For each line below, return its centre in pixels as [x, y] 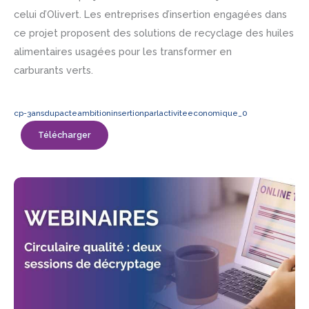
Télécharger [64, 135]
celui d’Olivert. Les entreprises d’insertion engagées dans [150, 14]
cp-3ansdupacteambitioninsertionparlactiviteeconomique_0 [131, 113]
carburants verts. [55, 70]
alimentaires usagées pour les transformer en [123, 51]
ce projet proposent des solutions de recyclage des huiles [154, 32]
